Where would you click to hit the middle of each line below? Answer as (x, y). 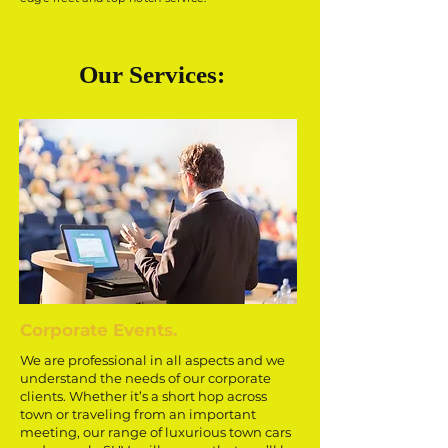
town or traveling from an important (138, 414)
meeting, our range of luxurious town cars (155, 432)
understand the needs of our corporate (145, 378)
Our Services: (155, 74)
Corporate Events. (98, 330)
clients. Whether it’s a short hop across (143, 396)
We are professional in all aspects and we (152, 360)
